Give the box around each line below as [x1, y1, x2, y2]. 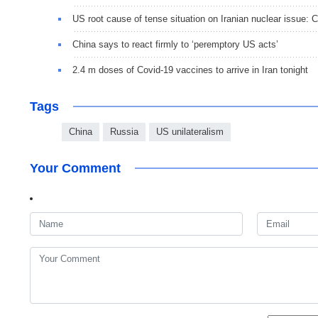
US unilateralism [156, 126, 224, 138]
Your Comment [30, 161, 121, 176]
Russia [110, 126, 138, 138]
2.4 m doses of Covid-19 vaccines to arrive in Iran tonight [72, 65, 308, 76]
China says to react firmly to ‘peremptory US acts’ [72, 39, 278, 50]
